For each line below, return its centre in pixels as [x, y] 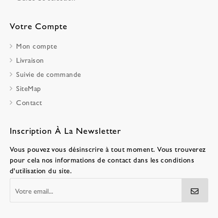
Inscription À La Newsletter [66, 130]
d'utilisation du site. [41, 170]
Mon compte [37, 46]
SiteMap [29, 88]
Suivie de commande [49, 74]
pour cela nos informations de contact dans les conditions [102, 160]
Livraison [30, 60]
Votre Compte [39, 26]
